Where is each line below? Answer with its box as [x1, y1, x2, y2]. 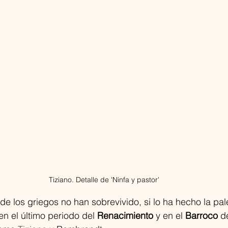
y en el [153, 210, 185, 222]
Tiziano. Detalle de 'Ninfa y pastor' [48, 175, 159, 185]
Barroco [185, 210, 218, 222]
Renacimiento [97, 210, 153, 222]
